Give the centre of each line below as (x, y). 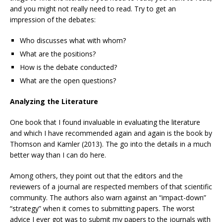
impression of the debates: (53, 20)
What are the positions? (58, 54)
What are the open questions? (68, 81)
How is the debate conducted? (68, 67)
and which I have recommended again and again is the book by (111, 133)
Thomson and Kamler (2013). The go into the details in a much (111, 144)
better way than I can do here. (58, 155)
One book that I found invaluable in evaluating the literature (105, 122)
